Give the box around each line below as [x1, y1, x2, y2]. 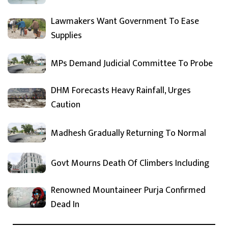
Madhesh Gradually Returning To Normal [51, 125, 206, 141]
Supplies [51, 27, 82, 43]
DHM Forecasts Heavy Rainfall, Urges [51, 82, 191, 98]
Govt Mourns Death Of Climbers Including [51, 155, 209, 171]
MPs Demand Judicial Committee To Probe [51, 56, 213, 72]
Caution [51, 97, 80, 112]
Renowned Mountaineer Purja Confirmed [51, 182, 206, 198]
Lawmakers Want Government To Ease [51, 13, 199, 29]
